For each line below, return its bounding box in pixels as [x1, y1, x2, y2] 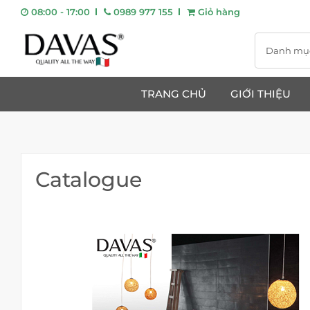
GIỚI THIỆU [230, 87, 291, 100]
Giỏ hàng [195, 6, 240, 17]
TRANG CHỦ [141, 87, 206, 100]
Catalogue [35, 167, 142, 192]
